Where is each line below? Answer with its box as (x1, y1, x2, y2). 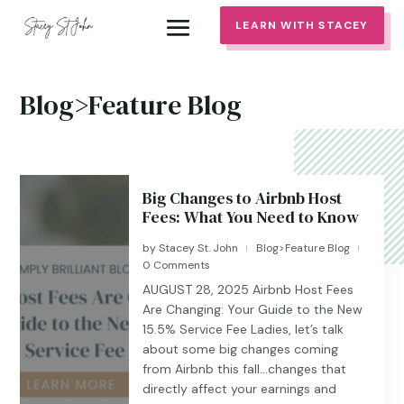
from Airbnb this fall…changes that (142, 361, 347, 377)
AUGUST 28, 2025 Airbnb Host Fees (142, 281, 354, 298)
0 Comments (142, 258, 211, 272)
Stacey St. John (159, 241, 239, 255)
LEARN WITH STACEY (235, 17, 369, 32)
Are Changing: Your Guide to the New (142, 301, 363, 317)
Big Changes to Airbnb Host (142, 187, 343, 209)
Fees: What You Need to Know (142, 206, 360, 228)
